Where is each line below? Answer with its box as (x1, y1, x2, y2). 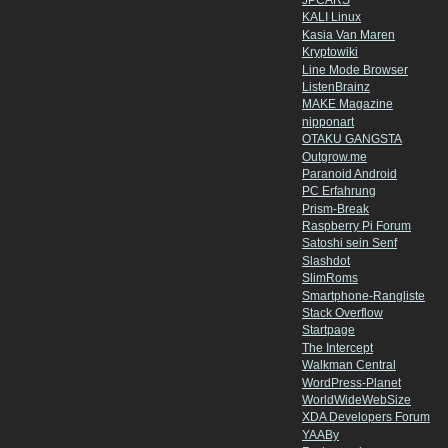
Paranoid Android (302, 166, 397, 181)
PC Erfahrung (302, 184, 376, 199)
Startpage (302, 323, 355, 338)
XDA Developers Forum (302, 410, 430, 425)
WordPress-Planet (302, 375, 401, 390)
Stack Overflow (302, 306, 383, 321)
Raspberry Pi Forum (302, 219, 411, 234)
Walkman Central (302, 358, 396, 373)
